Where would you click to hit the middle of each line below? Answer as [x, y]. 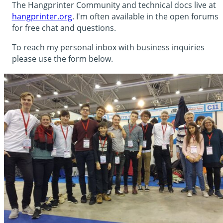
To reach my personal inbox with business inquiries [108, 47]
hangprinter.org [42, 16]
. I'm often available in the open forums [145, 16]
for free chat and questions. [64, 28]
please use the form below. [62, 58]
